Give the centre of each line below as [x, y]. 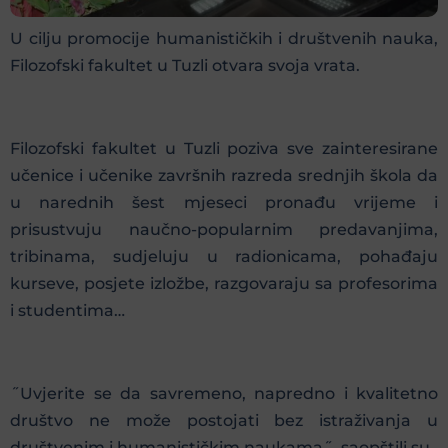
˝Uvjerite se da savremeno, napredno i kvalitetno [224, 393]
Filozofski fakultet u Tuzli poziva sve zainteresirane [224, 149]
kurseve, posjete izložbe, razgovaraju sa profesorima [224, 284]
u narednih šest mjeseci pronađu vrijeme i [224, 203]
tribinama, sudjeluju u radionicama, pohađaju [224, 257]
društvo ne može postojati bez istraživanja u [224, 420]
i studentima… [67, 311]
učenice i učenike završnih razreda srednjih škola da [224, 176]
